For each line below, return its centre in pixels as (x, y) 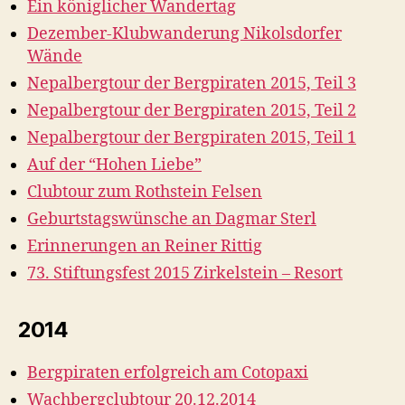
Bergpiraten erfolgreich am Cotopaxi (168, 373)
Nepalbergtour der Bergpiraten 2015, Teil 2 (192, 111)
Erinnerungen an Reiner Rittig (145, 246)
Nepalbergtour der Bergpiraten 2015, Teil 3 (192, 84)
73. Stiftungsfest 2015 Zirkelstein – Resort (185, 273)
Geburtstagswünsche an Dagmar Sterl (172, 219)
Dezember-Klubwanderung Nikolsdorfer (184, 34)
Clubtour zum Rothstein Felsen (145, 192)
